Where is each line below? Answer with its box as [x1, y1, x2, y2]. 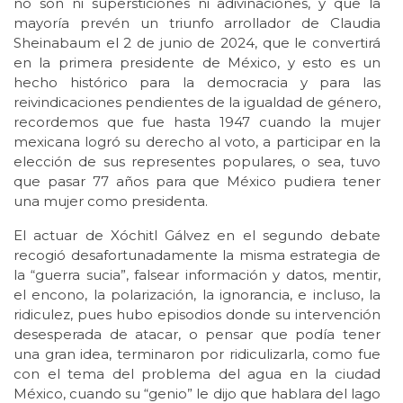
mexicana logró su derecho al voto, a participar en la [13, 133, 381, 151]
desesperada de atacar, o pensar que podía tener [13, 326, 381, 344]
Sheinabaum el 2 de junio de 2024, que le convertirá [13, 34, 381, 52]
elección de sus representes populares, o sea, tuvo [13, 153, 381, 171]
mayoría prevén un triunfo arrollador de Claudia [13, 14, 381, 32]
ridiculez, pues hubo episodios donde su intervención [13, 306, 381, 324]
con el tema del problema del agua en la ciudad [13, 365, 381, 383]
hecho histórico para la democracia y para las [13, 74, 381, 92]
